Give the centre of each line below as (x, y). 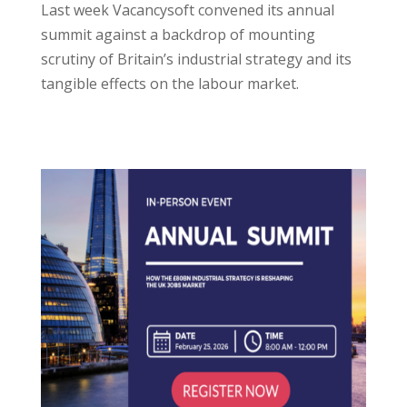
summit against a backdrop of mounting (178, 35)
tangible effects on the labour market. (169, 84)
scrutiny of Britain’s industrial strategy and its (196, 59)
